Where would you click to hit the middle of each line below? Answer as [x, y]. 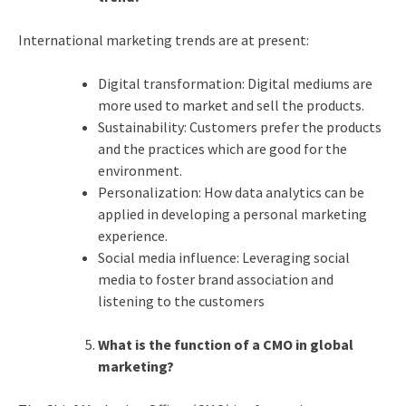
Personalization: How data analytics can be [231, 192]
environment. [140, 170]
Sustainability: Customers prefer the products [239, 126]
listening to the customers [181, 300]
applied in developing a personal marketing [232, 213]
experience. [132, 235]
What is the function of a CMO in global [225, 344]
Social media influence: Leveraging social [223, 257]
